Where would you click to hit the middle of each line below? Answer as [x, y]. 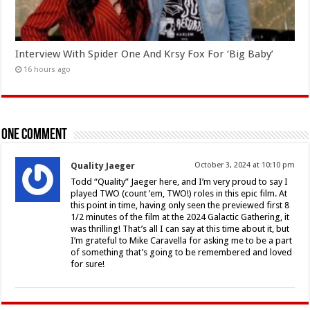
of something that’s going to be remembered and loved [182, 252]
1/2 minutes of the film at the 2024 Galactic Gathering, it [180, 217]
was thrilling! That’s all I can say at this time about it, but [180, 228]
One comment [35, 135]
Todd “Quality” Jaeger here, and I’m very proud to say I [180, 181]
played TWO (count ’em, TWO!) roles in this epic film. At [179, 193]
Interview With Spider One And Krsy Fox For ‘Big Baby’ [145, 54]
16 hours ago [47, 69]
